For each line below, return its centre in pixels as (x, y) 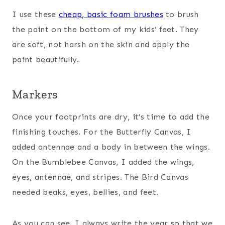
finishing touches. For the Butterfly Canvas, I (102, 132)
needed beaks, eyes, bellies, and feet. (85, 192)
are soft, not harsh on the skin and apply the (101, 45)
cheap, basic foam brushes (111, 15)
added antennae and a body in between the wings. (111, 147)
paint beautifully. (46, 60)
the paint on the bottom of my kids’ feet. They (105, 30)
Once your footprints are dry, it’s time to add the (111, 117)
